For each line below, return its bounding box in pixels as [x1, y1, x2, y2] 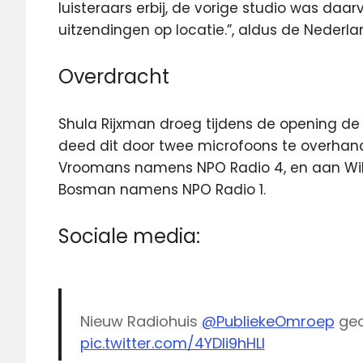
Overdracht [58, 63, 169, 90]
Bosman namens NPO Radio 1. [58, 179, 266, 199]
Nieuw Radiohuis [79, 311, 202, 331]
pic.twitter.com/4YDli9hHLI [79, 333, 265, 353]
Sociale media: [58, 223, 200, 250]
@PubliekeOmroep [201, 311, 335, 331]
